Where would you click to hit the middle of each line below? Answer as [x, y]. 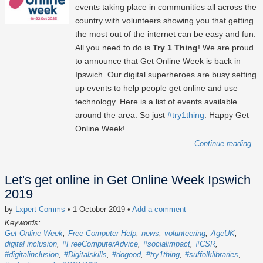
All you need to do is [114, 48]
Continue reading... [226, 144]
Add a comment [159, 210]
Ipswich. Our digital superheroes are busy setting [166, 75]
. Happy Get [227, 115]
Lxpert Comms [40, 210]
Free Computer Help [102, 234]
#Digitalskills [85, 255]
